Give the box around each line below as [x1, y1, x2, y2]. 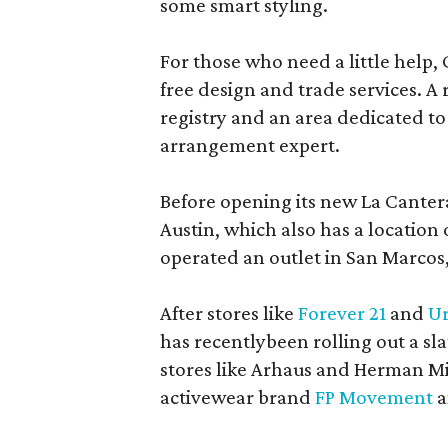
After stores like [160, 301, 298, 325]
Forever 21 [298, 301, 386, 325]
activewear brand [160, 385, 315, 409]
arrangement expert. [160, 133, 340, 157]
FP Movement [315, 385, 433, 409]
